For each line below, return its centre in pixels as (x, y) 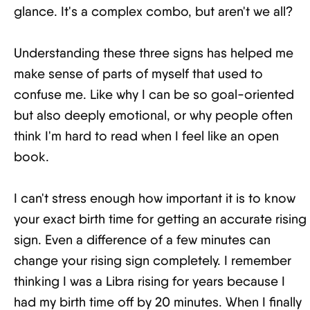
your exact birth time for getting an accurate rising (160, 219)
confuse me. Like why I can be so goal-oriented (154, 94)
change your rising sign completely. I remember (153, 261)
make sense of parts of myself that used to (138, 74)
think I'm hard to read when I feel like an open (146, 136)
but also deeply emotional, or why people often (153, 115)
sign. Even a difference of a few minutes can (142, 240)
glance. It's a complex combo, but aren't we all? (153, 11)
